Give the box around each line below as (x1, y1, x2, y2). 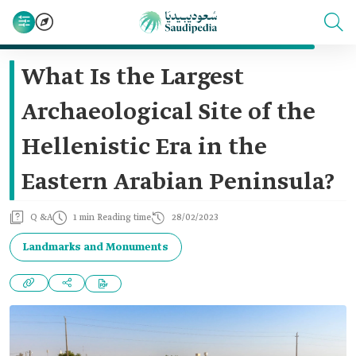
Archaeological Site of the (21, 98, 315, 128)
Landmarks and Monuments (23, 240, 168, 254)
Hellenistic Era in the (21, 133, 267, 163)
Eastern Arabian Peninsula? (21, 168, 335, 198)
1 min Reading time (73, 212, 151, 223)
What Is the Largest (21, 63, 244, 93)
